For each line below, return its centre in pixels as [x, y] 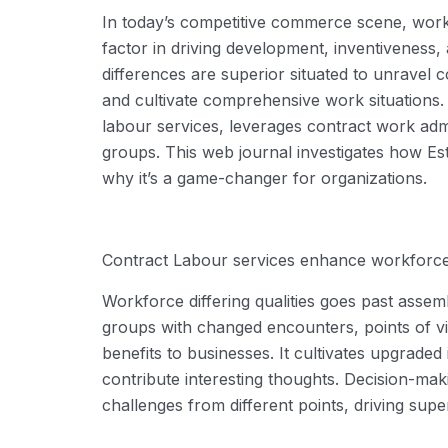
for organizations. [357, 177]
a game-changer [225, 177]
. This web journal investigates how [291, 151]
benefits [132, 352]
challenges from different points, [228, 404]
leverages [265, 125]
